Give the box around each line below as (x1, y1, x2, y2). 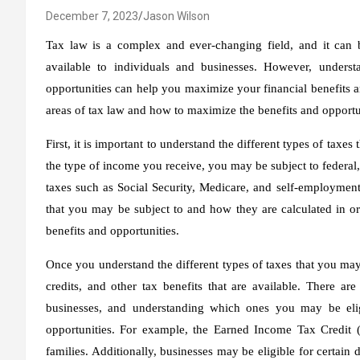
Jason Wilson (143, 9, 210, 22)
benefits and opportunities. (46, 223, 179, 237)
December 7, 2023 (46, 9, 138, 22)
